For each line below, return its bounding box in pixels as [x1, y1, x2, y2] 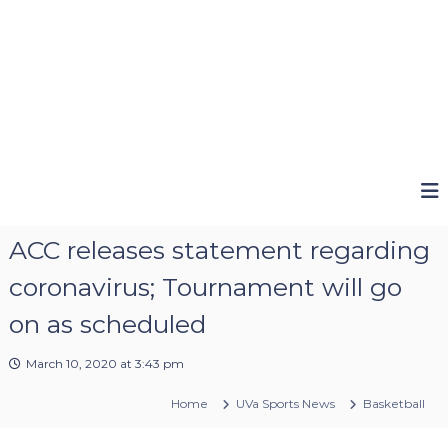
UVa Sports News [236, 395, 336, 411]
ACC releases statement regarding [8, 234, 430, 265]
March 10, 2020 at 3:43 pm [25, 355, 184, 371]
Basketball [363, 395, 426, 411]
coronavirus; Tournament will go [8, 271, 402, 302]
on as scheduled [8, 308, 206, 339]
